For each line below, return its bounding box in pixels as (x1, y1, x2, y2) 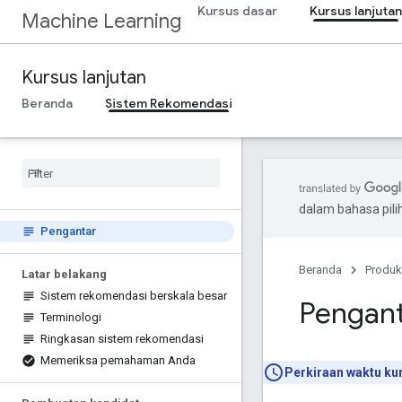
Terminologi (40, 310, 101, 324)
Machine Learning (22, 9, 181, 33)
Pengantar (40, 224, 96, 238)
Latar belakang (22, 267, 107, 281)
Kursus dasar (197, 3, 277, 19)
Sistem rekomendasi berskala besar (40, 289, 227, 302)
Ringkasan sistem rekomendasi (40, 332, 204, 345)
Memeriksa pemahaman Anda (40, 354, 196, 367)
